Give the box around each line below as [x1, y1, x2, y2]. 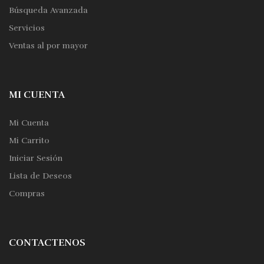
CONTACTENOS [9, 237, 85, 249]
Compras [9, 189, 45, 199]
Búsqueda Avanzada [9, 5, 88, 15]
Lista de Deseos [9, 171, 72, 181]
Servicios [9, 23, 45, 33]
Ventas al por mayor [9, 41, 88, 51]
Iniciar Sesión [9, 153, 62, 163]
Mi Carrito [9, 136, 49, 146]
